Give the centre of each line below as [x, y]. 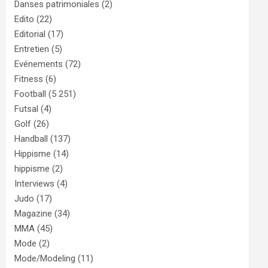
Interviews [35, 184]
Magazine [33, 214]
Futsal [27, 109]
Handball [31, 139]
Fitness [29, 79]
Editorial [30, 34]
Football [31, 94]
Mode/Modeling [45, 258]
